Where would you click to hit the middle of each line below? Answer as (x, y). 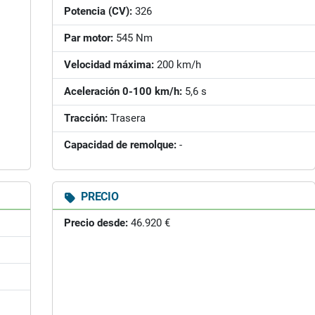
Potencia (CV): (98, 11)
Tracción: (86, 118)
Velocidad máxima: (109, 65)
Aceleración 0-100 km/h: (123, 91)
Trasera (127, 118)
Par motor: (89, 38)
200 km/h (178, 65)
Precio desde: (96, 223)
